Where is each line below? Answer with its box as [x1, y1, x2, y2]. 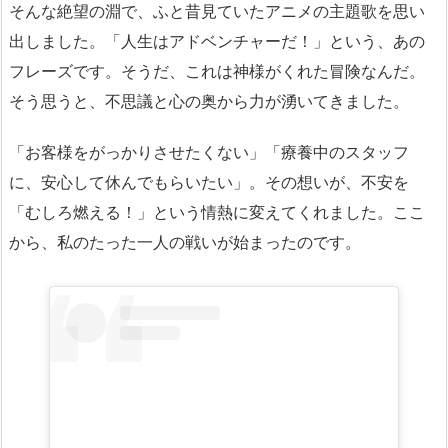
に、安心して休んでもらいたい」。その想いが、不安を [9, 170, 409, 194]
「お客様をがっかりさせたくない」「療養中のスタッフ [9, 140, 409, 164]
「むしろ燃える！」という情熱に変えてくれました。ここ [9, 200, 425, 224]
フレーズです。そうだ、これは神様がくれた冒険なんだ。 [9, 59, 425, 83]
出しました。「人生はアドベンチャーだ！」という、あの [9, 29, 425, 53]
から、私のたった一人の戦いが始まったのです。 [9, 230, 361, 254]
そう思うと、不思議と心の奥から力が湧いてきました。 [9, 89, 409, 113]
